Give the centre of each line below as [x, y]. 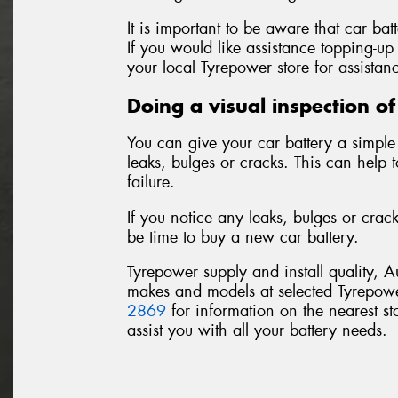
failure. [151, 183]
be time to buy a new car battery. [243, 237]
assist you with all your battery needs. [257, 331]
